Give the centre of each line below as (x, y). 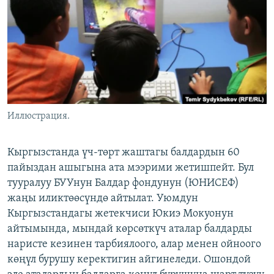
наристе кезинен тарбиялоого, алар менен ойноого (134, 245)
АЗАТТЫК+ (40, 33)
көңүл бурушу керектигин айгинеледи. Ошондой (129, 260)
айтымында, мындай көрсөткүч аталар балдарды (130, 229)
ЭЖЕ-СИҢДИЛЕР (51, 11)
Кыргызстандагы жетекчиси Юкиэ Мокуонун (120, 214)
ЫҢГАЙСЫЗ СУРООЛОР (62, 55)
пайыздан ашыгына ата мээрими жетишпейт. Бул (131, 168)
